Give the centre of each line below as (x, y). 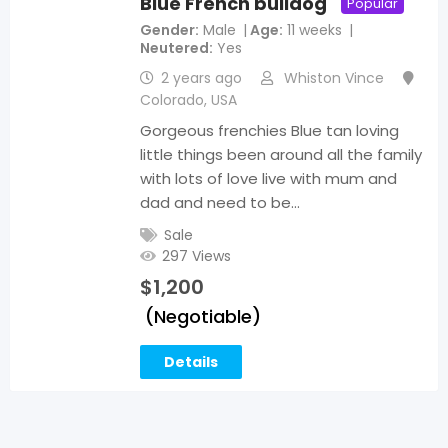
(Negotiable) (203, 316)
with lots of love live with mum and (268, 178)
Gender (167, 29)
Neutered (174, 47)
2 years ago (201, 77)
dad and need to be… (220, 202)
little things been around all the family (281, 154)
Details (191, 361)
